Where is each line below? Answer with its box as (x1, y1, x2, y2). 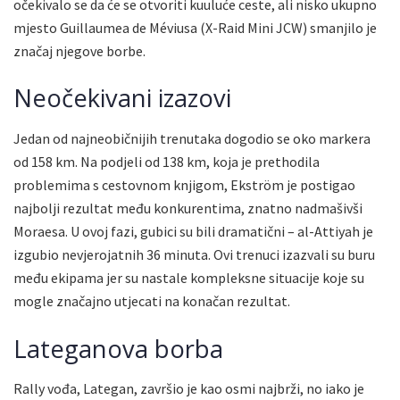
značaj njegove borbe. (13, 41, 146, 60)
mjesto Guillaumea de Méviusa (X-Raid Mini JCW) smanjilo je (13, 18, 377, 37)
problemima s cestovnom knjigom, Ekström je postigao (13, 176, 355, 195)
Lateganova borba (13, 331, 223, 365)
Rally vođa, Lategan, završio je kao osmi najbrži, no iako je (13, 379, 364, 398)
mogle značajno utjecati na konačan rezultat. (13, 292, 290, 311)
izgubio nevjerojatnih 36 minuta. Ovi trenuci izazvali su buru (13, 246, 375, 264)
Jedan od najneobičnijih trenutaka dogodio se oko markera (13, 129, 371, 148)
